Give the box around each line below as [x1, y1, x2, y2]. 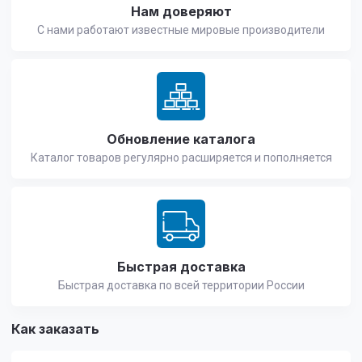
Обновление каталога [107, 130, 255, 147]
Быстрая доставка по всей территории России [57, 278, 305, 292]
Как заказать [11, 320, 99, 337]
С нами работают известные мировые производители [37, 23, 325, 36]
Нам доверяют [130, 2, 232, 19]
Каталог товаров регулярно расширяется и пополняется [30, 150, 332, 164]
